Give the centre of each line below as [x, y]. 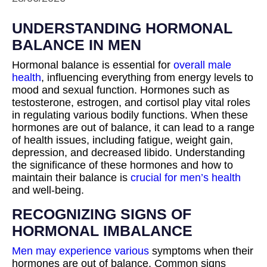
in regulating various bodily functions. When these [130, 115]
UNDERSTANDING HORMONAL [122, 28]
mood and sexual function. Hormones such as [121, 90]
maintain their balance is [71, 178]
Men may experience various [80, 251]
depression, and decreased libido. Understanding [128, 153]
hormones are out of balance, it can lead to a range [133, 128]
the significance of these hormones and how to [122, 165]
